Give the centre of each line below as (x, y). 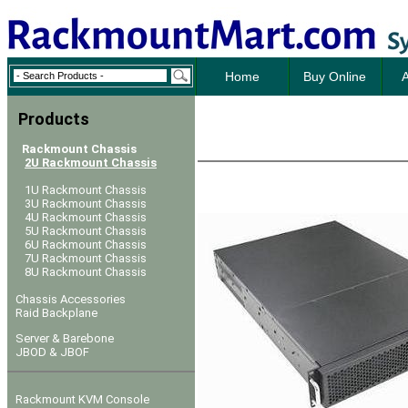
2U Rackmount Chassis (91, 163)
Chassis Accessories (71, 299)
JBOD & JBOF (52, 352)
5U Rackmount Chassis (86, 231)
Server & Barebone (65, 338)
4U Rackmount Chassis (86, 217)
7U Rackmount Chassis (86, 258)
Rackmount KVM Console (82, 399)
